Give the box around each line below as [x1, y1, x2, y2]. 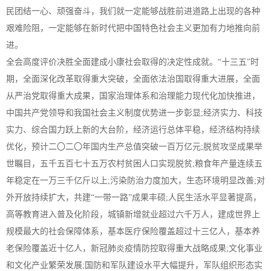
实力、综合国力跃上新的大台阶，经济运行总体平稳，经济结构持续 [6, 125, 260, 134]
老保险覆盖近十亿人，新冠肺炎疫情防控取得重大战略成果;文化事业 [6, 244, 263, 253]
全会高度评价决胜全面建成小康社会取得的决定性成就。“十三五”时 [6, 57, 259, 67]
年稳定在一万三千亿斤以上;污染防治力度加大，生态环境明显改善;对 [6, 176, 265, 185]
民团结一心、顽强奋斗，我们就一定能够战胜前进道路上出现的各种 [6, 7, 260, 16]
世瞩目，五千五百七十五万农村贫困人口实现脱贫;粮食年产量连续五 [6, 159, 263, 168]
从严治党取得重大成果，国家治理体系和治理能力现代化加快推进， [6, 91, 260, 100]
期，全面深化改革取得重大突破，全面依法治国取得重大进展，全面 [6, 74, 260, 83]
